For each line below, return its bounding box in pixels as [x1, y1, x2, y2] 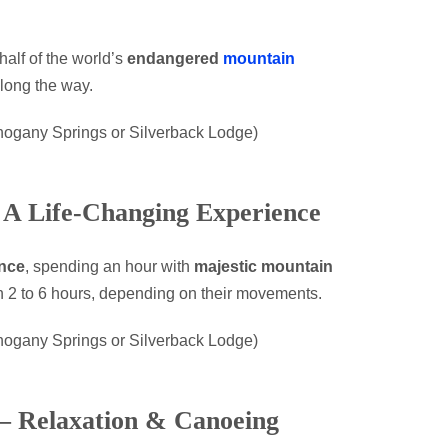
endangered [127, 49, 223, 67]
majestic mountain [194, 257, 333, 275]
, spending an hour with [25, 257, 194, 275]
